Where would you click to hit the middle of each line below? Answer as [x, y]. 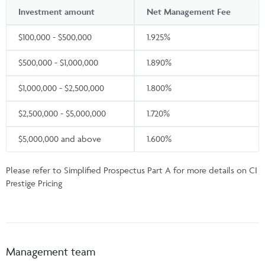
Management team [51, 251]
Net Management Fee [189, 11]
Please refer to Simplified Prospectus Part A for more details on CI [132, 170]
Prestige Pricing [34, 183]
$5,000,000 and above [60, 138]
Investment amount [56, 11]
